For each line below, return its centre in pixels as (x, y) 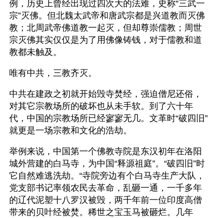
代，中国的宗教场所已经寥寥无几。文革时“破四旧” (109, 118)
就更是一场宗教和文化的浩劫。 (71, 130)
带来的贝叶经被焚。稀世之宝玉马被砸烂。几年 (101, 212)
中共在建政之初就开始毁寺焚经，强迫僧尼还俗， (106, 94)
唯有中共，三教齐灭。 (53, 73)
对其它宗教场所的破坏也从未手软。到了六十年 (101, 106)
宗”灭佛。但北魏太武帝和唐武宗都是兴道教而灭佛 (107, 16)
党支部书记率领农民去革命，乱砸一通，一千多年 (106, 188)
